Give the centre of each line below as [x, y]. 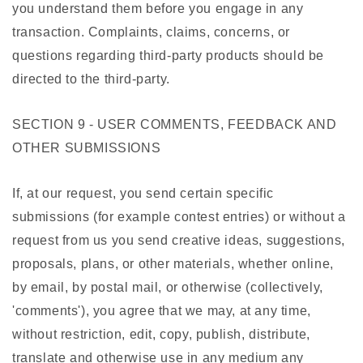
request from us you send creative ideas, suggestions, [179, 241]
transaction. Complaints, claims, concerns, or [152, 32]
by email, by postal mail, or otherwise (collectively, [168, 288]
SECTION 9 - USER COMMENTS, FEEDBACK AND [175, 125]
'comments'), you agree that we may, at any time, [162, 311]
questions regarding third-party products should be [169, 56]
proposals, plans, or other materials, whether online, [173, 264]
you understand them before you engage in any [158, 9]
